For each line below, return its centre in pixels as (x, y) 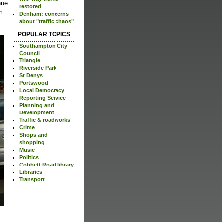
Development (37, 112)
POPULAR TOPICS (44, 34)
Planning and (37, 105)
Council (29, 53)
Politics (29, 157)
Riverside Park (38, 68)
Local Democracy (42, 90)
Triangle (30, 60)
